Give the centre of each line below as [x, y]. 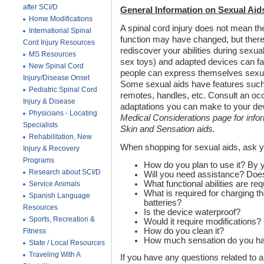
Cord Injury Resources [59, 42]
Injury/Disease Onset [56, 78]
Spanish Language [60, 196]
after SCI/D [40, 7]
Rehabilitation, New [60, 137]
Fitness [34, 231]
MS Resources [52, 54]
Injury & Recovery [51, 148]
